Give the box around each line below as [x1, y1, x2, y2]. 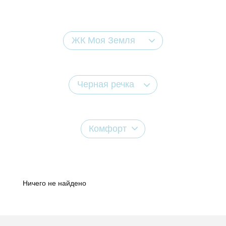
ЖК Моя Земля [72, 35, 135, 46]
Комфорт [89, 123, 127, 134]
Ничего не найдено [23, 179, 86, 187]
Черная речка [77, 79, 134, 90]
